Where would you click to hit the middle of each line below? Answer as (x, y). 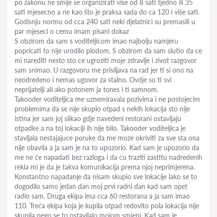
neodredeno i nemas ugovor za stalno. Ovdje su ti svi (93, 80)
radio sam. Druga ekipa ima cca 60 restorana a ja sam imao (102, 196)
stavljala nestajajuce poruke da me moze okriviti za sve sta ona (107, 138)
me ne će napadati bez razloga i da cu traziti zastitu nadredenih (108, 157)
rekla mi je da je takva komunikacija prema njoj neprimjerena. (105, 167)
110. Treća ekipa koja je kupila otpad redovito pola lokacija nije (107, 206)
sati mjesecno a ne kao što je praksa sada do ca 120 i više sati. (107, 12)
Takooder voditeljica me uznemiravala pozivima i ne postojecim (107, 99)
